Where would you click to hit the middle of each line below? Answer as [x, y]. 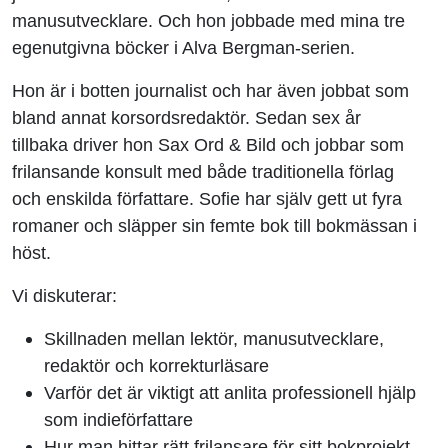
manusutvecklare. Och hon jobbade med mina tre [208, 20]
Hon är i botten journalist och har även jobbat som [210, 90]
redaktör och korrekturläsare [159, 365]
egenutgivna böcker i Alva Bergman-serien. [183, 47]
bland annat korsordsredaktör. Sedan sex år [186, 117]
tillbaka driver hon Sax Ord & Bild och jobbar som [208, 144]
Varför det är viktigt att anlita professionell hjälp [230, 392]
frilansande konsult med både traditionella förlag [203, 171]
